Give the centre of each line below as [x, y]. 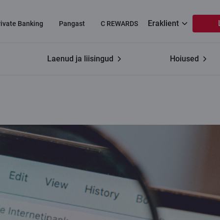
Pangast [72, 24]
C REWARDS [119, 24]
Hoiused [185, 59]
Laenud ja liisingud [80, 59]
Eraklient [163, 23]
